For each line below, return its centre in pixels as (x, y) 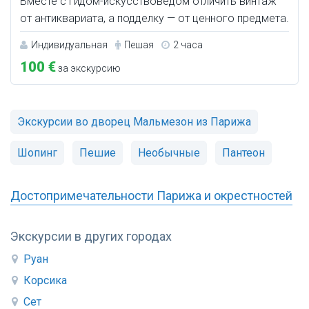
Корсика (45, 281)
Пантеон (243, 153)
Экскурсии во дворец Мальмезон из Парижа (134, 122)
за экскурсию (88, 69)
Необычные (169, 153)
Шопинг (37, 153)
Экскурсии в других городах (91, 237)
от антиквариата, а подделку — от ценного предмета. (154, 19)
